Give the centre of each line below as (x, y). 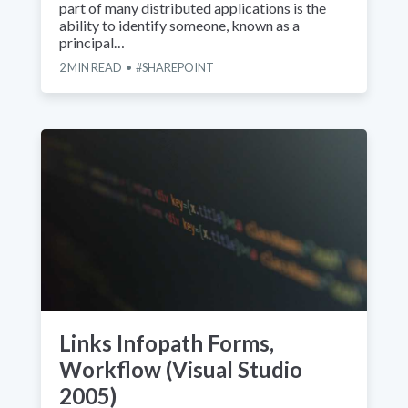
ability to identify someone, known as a (179, 25)
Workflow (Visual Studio (181, 370)
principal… (92, 43)
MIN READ (94, 68)
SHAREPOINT (178, 68)
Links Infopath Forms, (167, 343)
